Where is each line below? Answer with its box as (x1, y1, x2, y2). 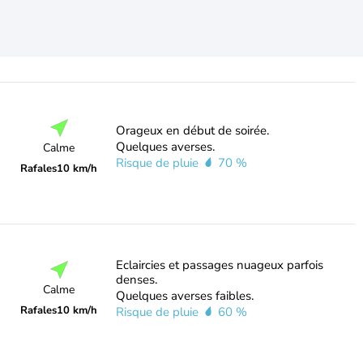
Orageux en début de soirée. (115, 122, 269, 139)
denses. (115, 271, 157, 288)
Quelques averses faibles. (115, 288, 254, 304)
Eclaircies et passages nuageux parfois (115, 257, 323, 273)
